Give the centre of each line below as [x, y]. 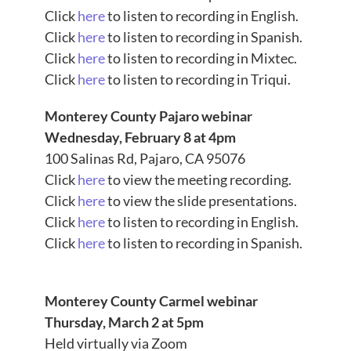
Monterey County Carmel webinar [151, 301]
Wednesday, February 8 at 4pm [140, 138]
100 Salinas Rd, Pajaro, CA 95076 [145, 159]
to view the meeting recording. [198, 180]
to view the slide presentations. [201, 201]
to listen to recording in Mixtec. [201, 58]
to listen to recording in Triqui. [197, 80]
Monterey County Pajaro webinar [148, 116]
